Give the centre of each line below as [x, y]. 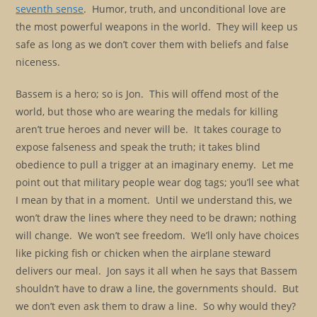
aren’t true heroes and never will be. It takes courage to [149, 129]
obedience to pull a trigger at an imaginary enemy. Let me [155, 165]
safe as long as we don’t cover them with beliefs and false [152, 44]
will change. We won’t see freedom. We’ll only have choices [158, 235]
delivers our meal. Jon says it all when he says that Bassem [157, 271]
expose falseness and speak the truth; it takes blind [138, 147]
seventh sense [50, 9]
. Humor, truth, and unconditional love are [185, 9]
